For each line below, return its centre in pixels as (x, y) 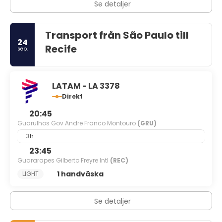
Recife (61, 49)
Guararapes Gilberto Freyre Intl (64, 160)
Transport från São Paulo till (117, 35)
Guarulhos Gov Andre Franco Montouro (77, 123)
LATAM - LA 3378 (86, 86)
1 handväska (80, 174)
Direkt (72, 96)
